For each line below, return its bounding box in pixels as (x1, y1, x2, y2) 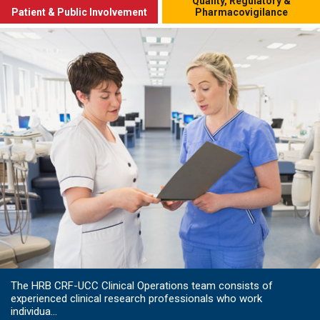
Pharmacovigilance (194, 6, 288, 18)
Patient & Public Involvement (11, 6, 147, 18)
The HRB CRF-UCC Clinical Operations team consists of (11, 279, 273, 292)
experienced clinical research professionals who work (11, 292, 262, 305)
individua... (11, 305, 57, 318)
